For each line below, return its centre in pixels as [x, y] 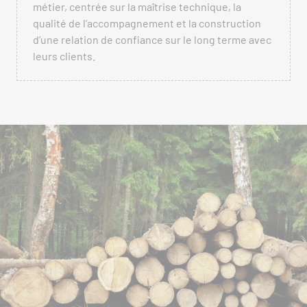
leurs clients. [64, 56]
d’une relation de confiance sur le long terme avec [152, 40]
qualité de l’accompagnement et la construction [147, 23]
